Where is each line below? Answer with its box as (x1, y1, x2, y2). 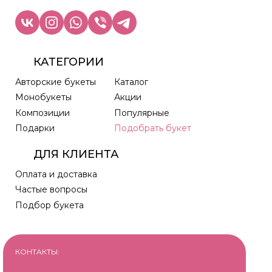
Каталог (114, 76, 149, 88)
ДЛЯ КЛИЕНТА (33, 148, 119, 161)
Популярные (114, 107, 170, 118)
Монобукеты (15, 92, 72, 103)
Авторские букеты (15, 76, 97, 88)
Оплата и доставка (15, 169, 98, 180)
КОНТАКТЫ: (15, 247, 59, 257)
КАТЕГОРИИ (33, 55, 104, 69)
